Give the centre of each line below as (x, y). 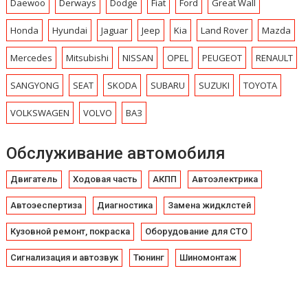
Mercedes (32, 57)
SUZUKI (214, 85)
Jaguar (115, 30)
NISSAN (138, 57)
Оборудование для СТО (197, 231)
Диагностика (125, 205)
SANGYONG (35, 85)
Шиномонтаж (208, 257)
